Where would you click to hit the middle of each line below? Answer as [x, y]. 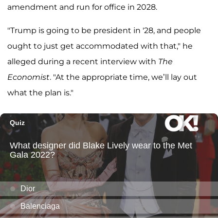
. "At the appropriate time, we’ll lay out [123, 77]
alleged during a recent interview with [83, 62]
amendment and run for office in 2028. [82, 7]
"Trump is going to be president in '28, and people [104, 31]
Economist [28, 77]
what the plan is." [40, 93]
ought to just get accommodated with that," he [100, 46]
